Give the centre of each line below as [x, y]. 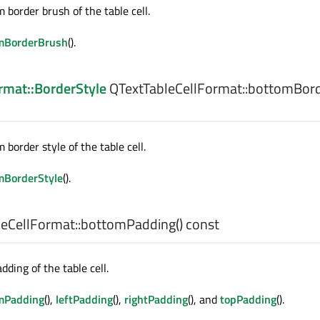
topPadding [248, 300]
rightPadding [156, 300]
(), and [204, 300]
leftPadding [84, 300]
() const [197, 224]
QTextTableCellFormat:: [177, 89]
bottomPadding [128, 224]
